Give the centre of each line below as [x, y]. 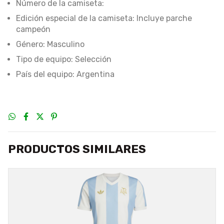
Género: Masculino [50, 44]
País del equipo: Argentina [65, 74]
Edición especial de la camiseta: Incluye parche [104, 18]
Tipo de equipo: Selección [64, 59]
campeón [33, 29]
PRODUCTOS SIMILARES [77, 149]
